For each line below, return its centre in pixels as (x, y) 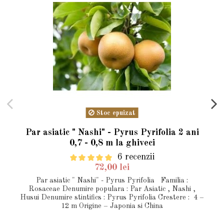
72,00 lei (112, 168)
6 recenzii (136, 157)
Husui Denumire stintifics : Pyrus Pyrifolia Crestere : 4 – (112, 198)
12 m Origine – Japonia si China (112, 206)
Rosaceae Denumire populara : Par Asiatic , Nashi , (112, 189)
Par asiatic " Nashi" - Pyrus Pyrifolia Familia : (112, 181)
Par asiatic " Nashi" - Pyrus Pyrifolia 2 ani (112, 132)
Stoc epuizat (115, 113)
